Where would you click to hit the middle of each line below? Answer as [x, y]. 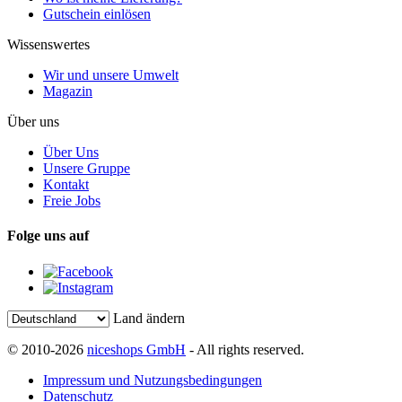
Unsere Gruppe [87, 168]
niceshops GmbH [136, 349]
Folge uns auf [48, 236]
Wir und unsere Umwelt [111, 75]
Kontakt [66, 184]
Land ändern [149, 318]
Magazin [68, 91]
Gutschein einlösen [97, 14]
